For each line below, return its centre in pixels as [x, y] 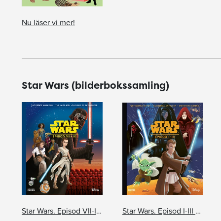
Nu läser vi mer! [48, 22]
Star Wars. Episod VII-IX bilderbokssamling [99, 211]
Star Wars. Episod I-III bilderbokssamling [198, 211]
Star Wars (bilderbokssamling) [95, 85]
